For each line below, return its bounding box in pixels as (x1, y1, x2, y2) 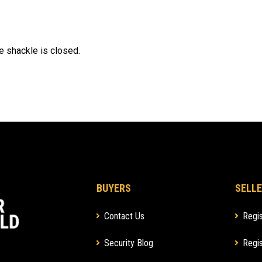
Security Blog (104, 237, 154, 249)
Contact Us (104, 210, 145, 222)
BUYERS (96, 181, 132, 194)
